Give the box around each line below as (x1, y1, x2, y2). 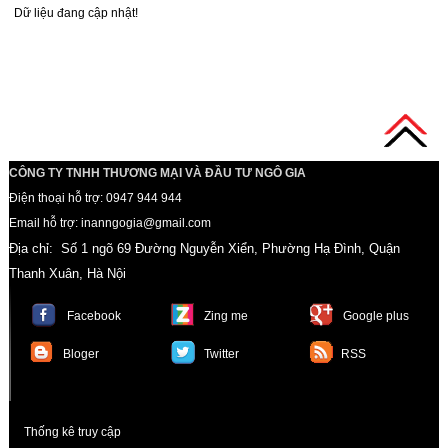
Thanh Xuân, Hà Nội (8, 266, 126, 282)
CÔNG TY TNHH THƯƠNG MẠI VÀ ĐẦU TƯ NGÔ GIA (8, 166, 306, 181)
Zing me (203, 309, 248, 324)
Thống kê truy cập (23, 425, 121, 440)
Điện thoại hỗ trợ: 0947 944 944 (8, 191, 182, 206)
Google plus (342, 309, 409, 324)
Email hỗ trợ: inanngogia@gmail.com (8, 216, 211, 231)
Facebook (66, 309, 121, 324)
